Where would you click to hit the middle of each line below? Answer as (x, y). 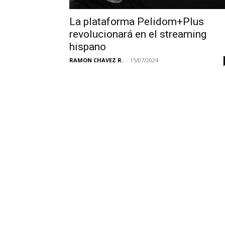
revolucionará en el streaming (138, 34)
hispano (88, 47)
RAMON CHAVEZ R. (96, 60)
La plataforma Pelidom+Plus (137, 22)
